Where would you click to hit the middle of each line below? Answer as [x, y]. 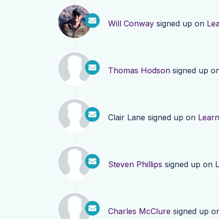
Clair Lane [127, 117]
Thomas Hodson [139, 70]
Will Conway [131, 23]
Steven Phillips [135, 164]
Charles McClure [139, 211]
